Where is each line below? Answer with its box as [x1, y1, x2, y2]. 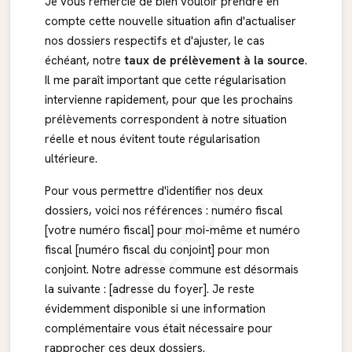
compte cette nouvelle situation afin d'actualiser [45, 13, 296, 29]
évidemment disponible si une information [45, 301, 266, 317]
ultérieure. [45, 151, 97, 167]
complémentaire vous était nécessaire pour [45, 321, 273, 336]
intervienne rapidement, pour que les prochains [45, 92, 293, 108]
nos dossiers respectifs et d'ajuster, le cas [45, 33, 265, 49]
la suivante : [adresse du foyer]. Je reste [45, 281, 255, 297]
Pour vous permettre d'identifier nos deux [45, 183, 263, 199]
